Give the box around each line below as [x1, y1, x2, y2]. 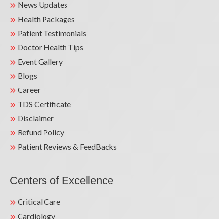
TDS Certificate [18, 99, 71, 109]
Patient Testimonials [18, 28, 86, 38]
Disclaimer [18, 113, 54, 123]
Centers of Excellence [10, 175, 113, 187]
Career [18, 85, 41, 94]
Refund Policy [18, 128, 64, 137]
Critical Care [18, 197, 60, 206]
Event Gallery [18, 57, 63, 66]
